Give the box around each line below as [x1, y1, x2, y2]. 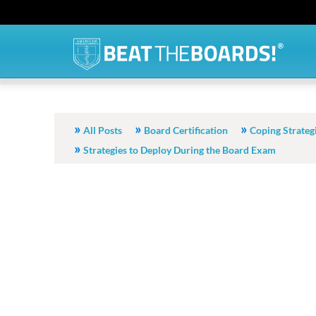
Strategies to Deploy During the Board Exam [83, 144, 276, 156]
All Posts [83, 124, 122, 136]
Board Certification [144, 124, 228, 136]
